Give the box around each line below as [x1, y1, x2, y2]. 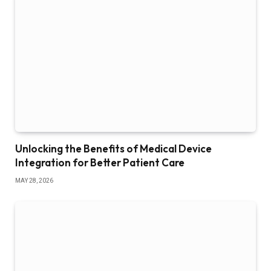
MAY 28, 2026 [15, 177, 53, 184]
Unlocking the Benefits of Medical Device [15, 142, 212, 155]
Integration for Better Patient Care [15, 156, 184, 169]
